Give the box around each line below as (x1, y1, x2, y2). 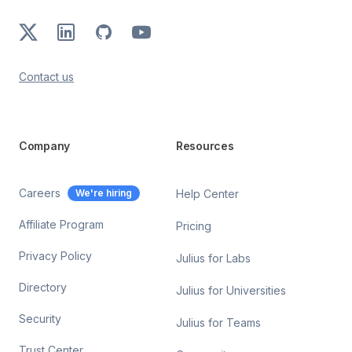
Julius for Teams (176, 315, 261, 329)
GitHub (93, 23, 135, 39)
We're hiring (75, 186, 132, 199)
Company (19, 138, 71, 152)
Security (19, 311, 61, 325)
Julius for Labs (176, 251, 251, 265)
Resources (176, 138, 234, 152)
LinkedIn (56, 23, 106, 39)
